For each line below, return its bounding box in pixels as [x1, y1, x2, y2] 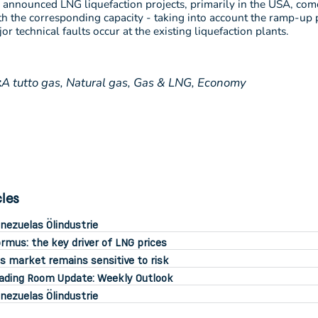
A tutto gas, [1, 75, 63, 92]
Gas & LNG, [133, 75, 194, 92]
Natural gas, [66, 75, 131, 92]
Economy [197, 75, 246, 92]
